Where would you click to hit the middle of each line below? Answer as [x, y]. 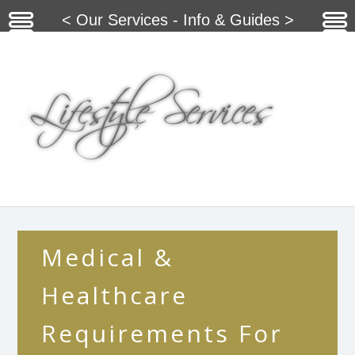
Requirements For [162, 333]
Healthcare [115, 295]
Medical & [108, 257]
